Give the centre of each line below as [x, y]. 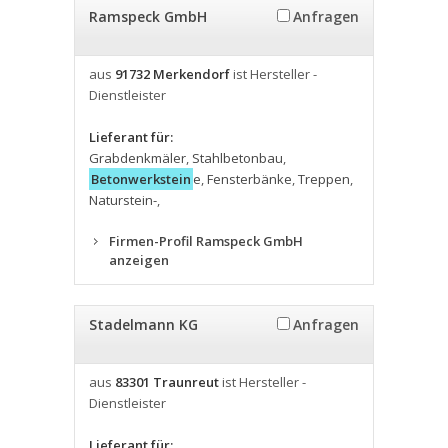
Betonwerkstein [141, 179]
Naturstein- [123, 200]
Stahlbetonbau [237, 158]
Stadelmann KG [143, 324]
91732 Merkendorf [172, 74]
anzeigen [139, 260]
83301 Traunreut [167, 382]
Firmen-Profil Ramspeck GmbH [206, 241]
